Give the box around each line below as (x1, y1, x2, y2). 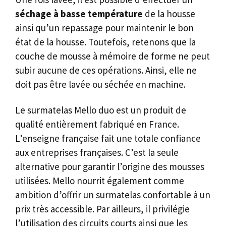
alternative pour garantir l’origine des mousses (15, 160, 204, 173)
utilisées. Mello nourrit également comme (15, 175, 184, 187)
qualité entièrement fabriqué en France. (15, 118, 179, 131)
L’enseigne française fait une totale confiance (15, 132, 201, 145)
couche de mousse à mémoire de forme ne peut (15, 50, 210, 63)
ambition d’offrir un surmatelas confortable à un (15, 189, 210, 201)
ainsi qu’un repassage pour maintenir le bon (15, 22, 194, 34)
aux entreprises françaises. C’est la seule (15, 146, 179, 159)
